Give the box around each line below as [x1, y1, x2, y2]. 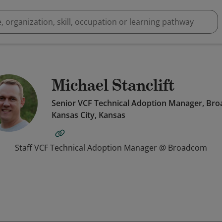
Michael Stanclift [52, 75, 174, 95]
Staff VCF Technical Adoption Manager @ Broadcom [15, 142, 207, 153]
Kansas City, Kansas [52, 110, 125, 120]
